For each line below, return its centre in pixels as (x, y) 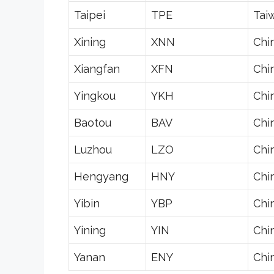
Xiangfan (97, 68)
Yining (90, 230)
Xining (90, 42)
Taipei (90, 15)
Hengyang (101, 176)
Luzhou (93, 149)
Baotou (93, 122)
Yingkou (95, 95)
